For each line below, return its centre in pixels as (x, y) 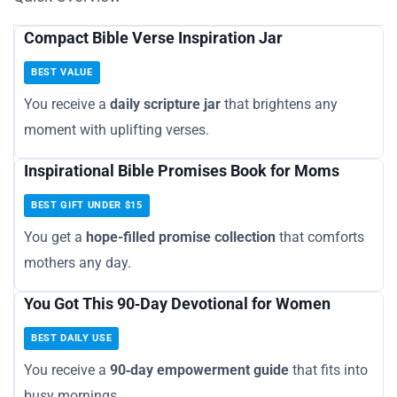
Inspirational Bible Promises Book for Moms (182, 171)
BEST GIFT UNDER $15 (87, 206)
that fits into (328, 370)
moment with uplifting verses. (117, 130)
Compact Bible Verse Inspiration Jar (153, 38)
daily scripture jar (165, 105)
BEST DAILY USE (72, 339)
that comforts (320, 237)
